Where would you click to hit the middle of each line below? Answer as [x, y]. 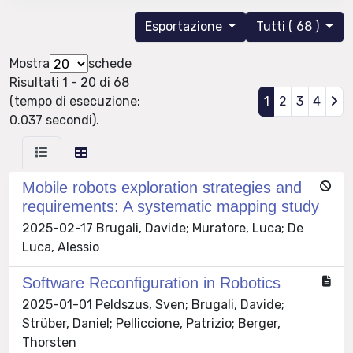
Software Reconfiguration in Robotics [151, 283]
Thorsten [49, 343]
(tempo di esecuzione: [75, 102]
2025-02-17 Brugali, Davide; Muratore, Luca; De [163, 229]
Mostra [30, 64]
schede [110, 64]
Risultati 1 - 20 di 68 [69, 83]
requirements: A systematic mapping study [171, 207]
